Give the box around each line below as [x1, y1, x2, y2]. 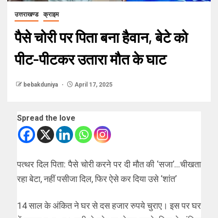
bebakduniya [23, 81, 59, 88]
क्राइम [43, 10, 59, 18]
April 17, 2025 [73, 81, 112, 88]
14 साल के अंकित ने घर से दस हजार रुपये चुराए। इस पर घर [17, 200, 201, 211]
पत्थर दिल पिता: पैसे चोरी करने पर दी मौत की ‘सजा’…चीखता [17, 159, 201, 169]
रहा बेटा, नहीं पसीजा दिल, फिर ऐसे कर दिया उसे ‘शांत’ [17, 173, 177, 184]
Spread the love [17, 113, 75, 123]
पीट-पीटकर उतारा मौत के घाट [15, 50, 166, 68]
